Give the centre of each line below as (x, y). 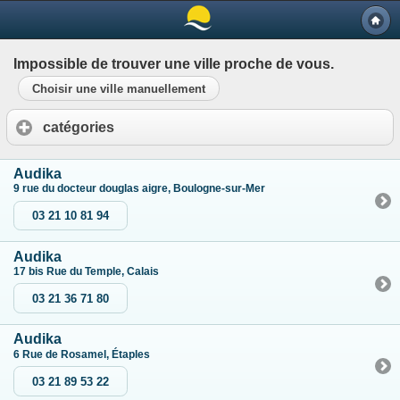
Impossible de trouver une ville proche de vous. (174, 64)
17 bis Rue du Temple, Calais (87, 272)
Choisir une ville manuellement (119, 88)
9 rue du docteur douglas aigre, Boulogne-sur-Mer (141, 189)
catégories (79, 127)
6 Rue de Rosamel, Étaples (83, 354)
